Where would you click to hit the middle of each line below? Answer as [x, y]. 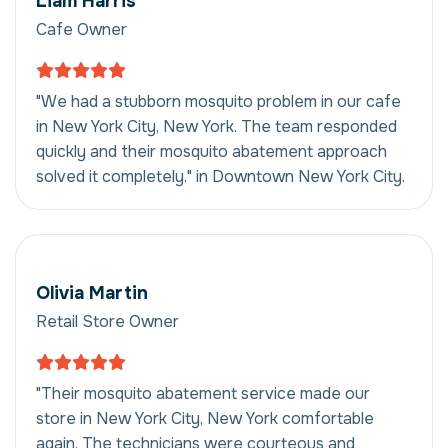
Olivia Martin [92, 292]
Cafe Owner [81, 29]
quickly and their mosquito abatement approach [211, 151]
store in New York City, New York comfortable [205, 418]
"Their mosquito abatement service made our [203, 393]
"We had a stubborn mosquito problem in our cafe [218, 101]
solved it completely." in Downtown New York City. [220, 176]
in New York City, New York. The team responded [216, 126]
